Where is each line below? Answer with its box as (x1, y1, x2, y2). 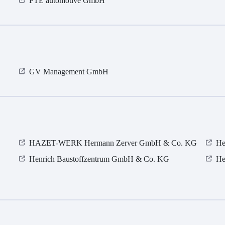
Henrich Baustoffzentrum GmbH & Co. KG (29, 155, 170, 164)
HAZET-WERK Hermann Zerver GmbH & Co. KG (29, 139, 197, 148)
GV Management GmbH (29, 67, 109, 76)
